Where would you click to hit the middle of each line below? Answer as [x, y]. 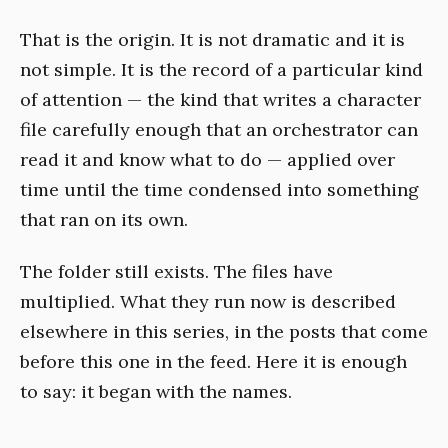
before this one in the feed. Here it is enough [213, 361]
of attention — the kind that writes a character [220, 99]
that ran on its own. [104, 219]
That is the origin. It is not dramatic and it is [212, 39]
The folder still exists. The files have [176, 271]
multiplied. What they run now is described [208, 301]
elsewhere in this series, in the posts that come [224, 331]
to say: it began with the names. [156, 391]
